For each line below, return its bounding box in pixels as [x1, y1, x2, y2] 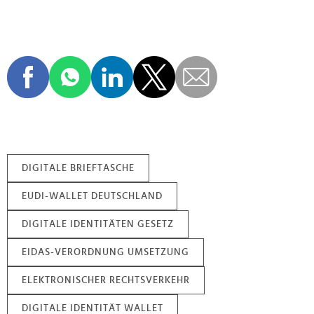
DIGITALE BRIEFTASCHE [22, 163, 135, 174]
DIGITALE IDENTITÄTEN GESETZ [22, 219, 174, 230]
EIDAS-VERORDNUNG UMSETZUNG [22, 247, 189, 258]
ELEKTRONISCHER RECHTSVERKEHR [22, 275, 190, 286]
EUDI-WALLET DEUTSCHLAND [22, 191, 163, 202]
